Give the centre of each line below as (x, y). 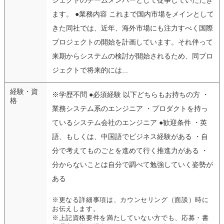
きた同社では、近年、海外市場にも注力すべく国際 (132, 28)
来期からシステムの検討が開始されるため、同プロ (132, 56)
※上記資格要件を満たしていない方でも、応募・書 (130, 218)
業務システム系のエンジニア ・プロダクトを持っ (130, 108)
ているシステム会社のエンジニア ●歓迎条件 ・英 (129, 122)
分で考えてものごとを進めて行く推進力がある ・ (130, 150)
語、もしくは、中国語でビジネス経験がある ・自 (130, 136)
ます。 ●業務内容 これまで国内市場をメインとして (133, 14)
